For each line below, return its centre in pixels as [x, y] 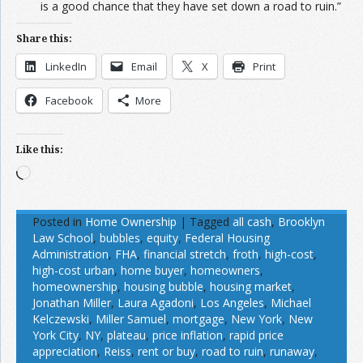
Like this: [40, 149]
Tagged [209, 221]
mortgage [199, 318]
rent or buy [167, 351]
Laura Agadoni [156, 302]
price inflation [188, 335]
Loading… [56, 172]
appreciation [65, 351]
